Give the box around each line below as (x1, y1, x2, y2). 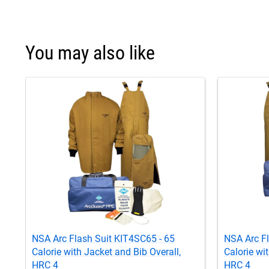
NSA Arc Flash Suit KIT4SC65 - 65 (32, 232, 175, 244)
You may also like (25, 41, 155, 64)
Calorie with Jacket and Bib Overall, (32, 246, 181, 258)
